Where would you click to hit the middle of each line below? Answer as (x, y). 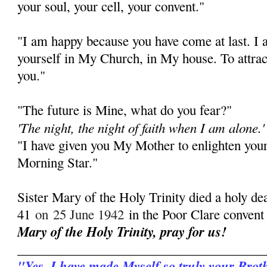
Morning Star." (58, 162)
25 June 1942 (89, 214)
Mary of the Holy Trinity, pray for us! (122, 232)
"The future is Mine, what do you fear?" (125, 110)
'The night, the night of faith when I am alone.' (141, 128)
